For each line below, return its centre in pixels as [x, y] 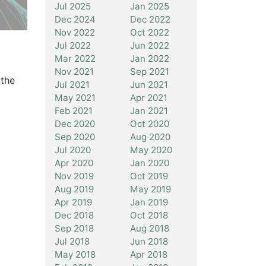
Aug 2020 [150, 137]
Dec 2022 [150, 19]
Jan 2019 [149, 202]
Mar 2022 [75, 58]
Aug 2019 [74, 189]
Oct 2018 [149, 215]
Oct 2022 [149, 32]
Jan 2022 [149, 58]
